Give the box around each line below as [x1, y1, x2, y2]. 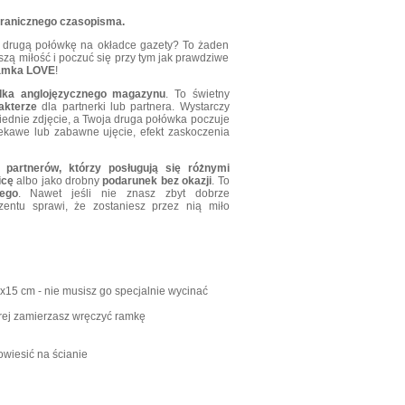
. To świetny [165, 88, 230, 100]
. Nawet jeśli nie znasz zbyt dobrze [17, 187, 230, 200]
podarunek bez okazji [102, 174, 212, 187]
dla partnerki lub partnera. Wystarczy [37, 100, 230, 113]
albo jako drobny [13, 174, 103, 187]
